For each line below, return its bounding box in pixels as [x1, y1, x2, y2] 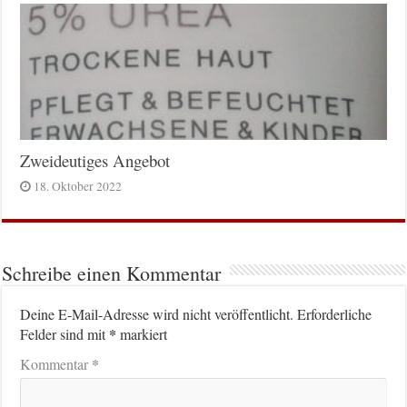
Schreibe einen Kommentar [2, 260, 222, 287]
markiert [116, 324, 168, 344]
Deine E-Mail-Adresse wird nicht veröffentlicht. [20, 304, 294, 324]
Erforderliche [297, 304, 372, 324]
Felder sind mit [20, 324, 110, 344]
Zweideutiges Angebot [20, 149, 171, 173]
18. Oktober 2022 [34, 178, 123, 195]
